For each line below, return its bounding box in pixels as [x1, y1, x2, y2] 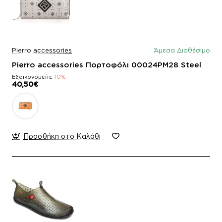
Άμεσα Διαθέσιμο [154, 46, 210, 54]
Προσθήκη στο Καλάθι [23, 132, 101, 140]
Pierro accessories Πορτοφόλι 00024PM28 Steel [12, 60, 201, 69]
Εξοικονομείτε [12, 73, 53, 80]
